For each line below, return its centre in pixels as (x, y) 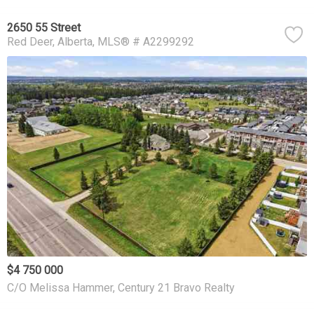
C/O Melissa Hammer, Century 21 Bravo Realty (121, 287)
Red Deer (30, 42)
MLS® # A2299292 (146, 42)
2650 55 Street (44, 28)
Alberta (75, 42)
